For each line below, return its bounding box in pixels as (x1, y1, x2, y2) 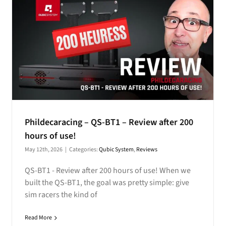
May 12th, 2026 (24, 145, 63, 154)
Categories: (69, 145, 99, 154)
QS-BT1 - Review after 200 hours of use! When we (24, 165, 191, 177)
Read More (24, 213, 52, 222)
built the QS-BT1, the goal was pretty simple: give (24, 177, 189, 189)
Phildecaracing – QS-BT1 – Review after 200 (24, 116, 193, 129)
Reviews (136, 145, 157, 154)
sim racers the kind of (24, 189, 97, 201)
